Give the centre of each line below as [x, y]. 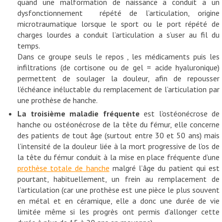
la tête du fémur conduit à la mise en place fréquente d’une [118, 157]
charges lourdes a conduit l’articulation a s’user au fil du [118, 34]
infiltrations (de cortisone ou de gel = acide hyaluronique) [118, 67]
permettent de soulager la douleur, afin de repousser [118, 78]
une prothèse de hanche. [57, 100]
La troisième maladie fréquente [79, 113]
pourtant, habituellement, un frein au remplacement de [118, 179]
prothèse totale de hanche [63, 168]
